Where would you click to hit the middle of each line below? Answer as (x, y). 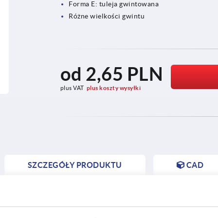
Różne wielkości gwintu (107, 16)
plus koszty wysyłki (114, 88)
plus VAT (72, 88)
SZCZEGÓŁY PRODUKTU (75, 165)
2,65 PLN (125, 74)
